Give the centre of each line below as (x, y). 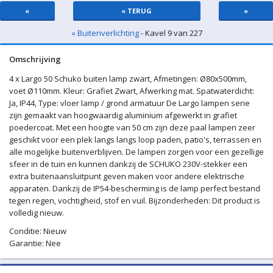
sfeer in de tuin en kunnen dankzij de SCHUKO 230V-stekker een (128, 164)
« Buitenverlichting (105, 33)
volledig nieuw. (37, 213)
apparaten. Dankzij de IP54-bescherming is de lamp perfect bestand (135, 188)
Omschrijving (35, 59)
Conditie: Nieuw (38, 231)
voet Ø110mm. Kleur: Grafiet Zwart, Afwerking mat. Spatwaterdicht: (132, 91)
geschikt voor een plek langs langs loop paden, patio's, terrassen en (135, 140)
